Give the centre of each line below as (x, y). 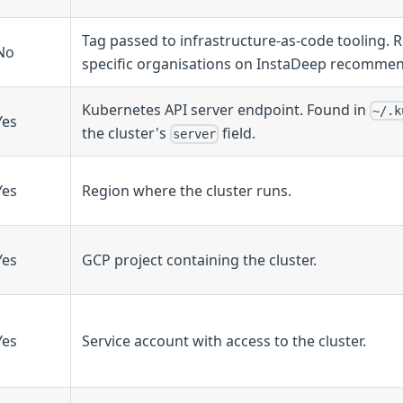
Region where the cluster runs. (187, 190)
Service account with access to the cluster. (224, 340)
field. (237, 133)
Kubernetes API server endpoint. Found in (226, 109)
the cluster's (126, 133)
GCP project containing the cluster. (199, 260)
